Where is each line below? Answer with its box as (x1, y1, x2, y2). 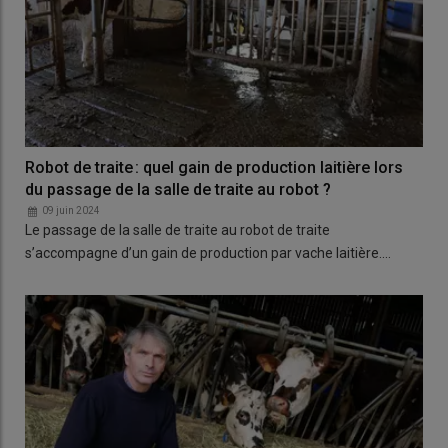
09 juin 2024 (42, 204, 100, 216)
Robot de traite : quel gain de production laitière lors (25, 157, 403, 177)
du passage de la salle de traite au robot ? (25, 179, 331, 199)
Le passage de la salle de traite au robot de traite (25, 221, 330, 238)
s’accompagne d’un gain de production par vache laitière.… (25, 244, 391, 261)
